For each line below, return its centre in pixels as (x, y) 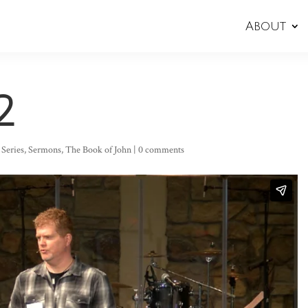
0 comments (162, 150)
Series (13, 150)
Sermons (45, 150)
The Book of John (99, 150)
